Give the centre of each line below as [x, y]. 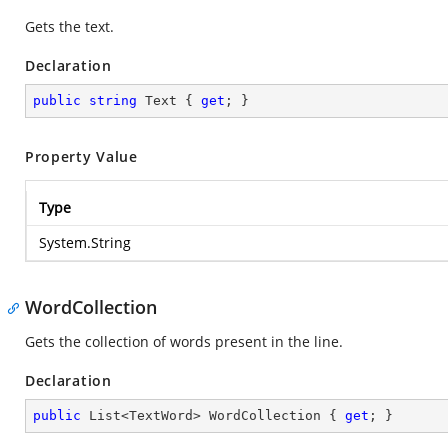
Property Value [81, 156]
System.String [85, 242]
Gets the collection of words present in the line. [184, 341]
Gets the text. [69, 26]
